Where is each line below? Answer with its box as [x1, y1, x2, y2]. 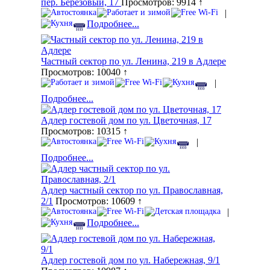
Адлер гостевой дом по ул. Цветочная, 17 [41, 115, 212, 126]
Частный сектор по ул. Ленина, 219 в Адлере [41, 56, 226, 67]
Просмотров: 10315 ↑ [41, 126, 128, 137]
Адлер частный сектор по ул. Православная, [41, 185, 223, 196]
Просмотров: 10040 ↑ [41, 67, 128, 78]
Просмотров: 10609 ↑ [53, 196, 142, 207]
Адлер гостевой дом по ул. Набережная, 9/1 [41, 255, 220, 266]
